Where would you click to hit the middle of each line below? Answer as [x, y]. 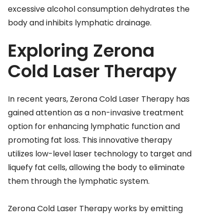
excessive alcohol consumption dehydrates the [99, 9]
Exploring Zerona [81, 50]
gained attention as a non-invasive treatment [96, 113]
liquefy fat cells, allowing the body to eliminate [96, 168]
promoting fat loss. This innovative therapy [90, 140]
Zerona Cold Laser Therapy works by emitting [95, 209]
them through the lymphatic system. [79, 181]
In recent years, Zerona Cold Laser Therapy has [99, 99]
